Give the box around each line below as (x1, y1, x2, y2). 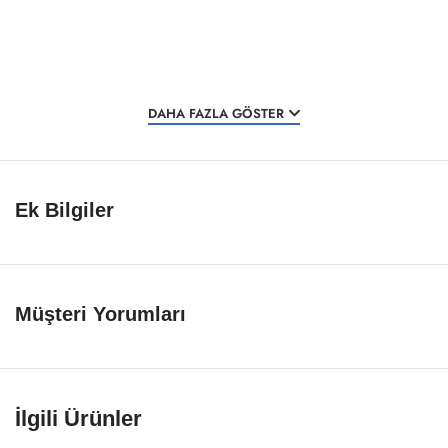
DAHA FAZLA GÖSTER (148, 104, 284, 124)
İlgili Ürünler (15, 406, 142, 432)
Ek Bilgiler (15, 199, 114, 222)
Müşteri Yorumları (15, 303, 186, 326)
